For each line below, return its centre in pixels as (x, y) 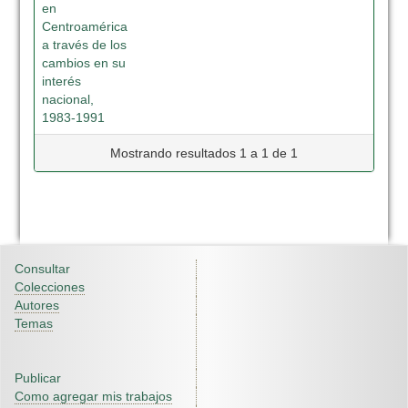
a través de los (85, 45)
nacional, (68, 99)
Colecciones (50, 287)
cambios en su (84, 63)
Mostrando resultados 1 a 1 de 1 (204, 153)
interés (62, 81)
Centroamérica (85, 26)
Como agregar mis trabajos (93, 396)
